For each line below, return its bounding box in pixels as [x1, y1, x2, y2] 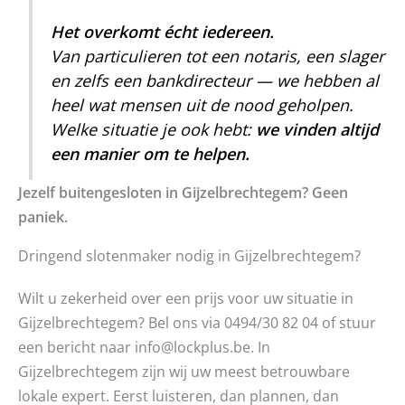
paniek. [18, 206, 68, 228]
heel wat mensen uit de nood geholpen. [51, 94, 354, 117]
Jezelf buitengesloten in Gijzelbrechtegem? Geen [18, 182, 348, 203]
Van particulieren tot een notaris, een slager [51, 45, 385, 68]
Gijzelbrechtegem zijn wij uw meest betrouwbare [18, 361, 350, 382]
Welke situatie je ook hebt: [51, 118, 257, 141]
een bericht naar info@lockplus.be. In [18, 336, 270, 358]
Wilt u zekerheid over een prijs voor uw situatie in [18, 287, 353, 309]
